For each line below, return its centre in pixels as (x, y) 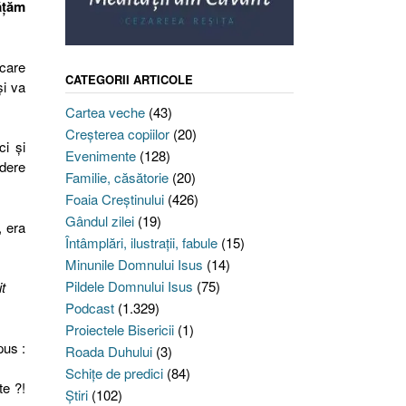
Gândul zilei (99, 221)
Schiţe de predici (114, 373)
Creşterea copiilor (117, 134)
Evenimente (100, 156)
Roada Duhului (108, 352)
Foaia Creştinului (114, 199)
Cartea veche (105, 112)
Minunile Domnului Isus (134, 265)
